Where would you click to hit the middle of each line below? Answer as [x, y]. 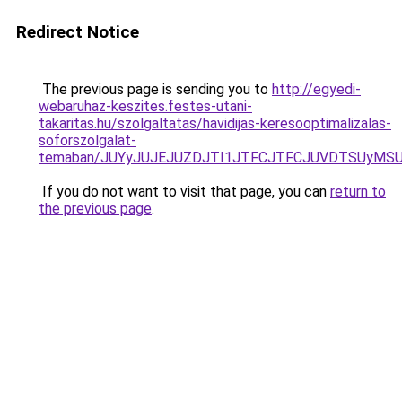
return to [358, 192]
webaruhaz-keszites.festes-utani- [145, 106]
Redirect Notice [78, 32]
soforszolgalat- [87, 140]
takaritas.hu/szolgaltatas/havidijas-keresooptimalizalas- [215, 123]
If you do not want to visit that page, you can [184, 192]
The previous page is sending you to [155, 89]
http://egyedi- [316, 89]
